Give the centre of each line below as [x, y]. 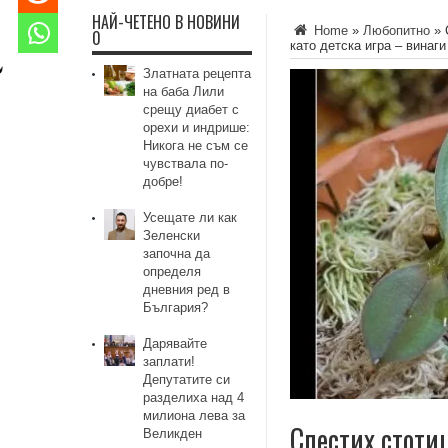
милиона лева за [194, 415]
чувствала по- [186, 163]
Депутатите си [187, 379]
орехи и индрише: [197, 127]
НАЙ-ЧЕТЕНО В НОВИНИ [166, 22]
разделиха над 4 [194, 397]
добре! [163, 181]
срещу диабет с [191, 109]
